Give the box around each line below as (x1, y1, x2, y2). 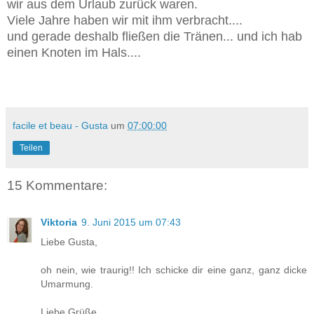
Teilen (20, 143, 43, 153)
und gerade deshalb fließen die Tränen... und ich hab (7, 29, 302, 44)
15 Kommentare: (7, 178, 107, 193)
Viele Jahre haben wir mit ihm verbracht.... (7, 13, 246, 28)
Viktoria (41, 216, 77, 228)
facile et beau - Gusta (13, 120, 108, 132)
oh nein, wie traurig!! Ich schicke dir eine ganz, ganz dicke (41, 264, 307, 275)
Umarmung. (41, 278, 93, 289)
